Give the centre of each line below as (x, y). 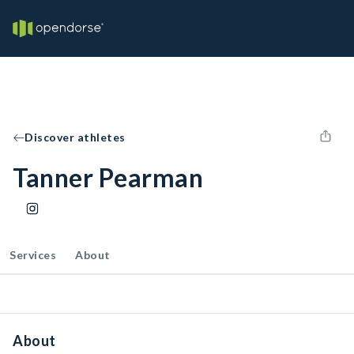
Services (33, 255)
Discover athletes (75, 137)
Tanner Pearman (108, 177)
